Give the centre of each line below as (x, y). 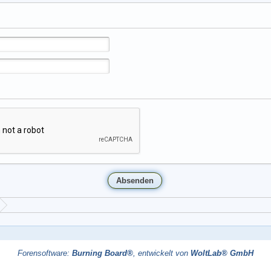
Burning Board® (103, 253)
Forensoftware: (45, 253)
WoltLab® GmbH (222, 253)
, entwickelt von (162, 253)
